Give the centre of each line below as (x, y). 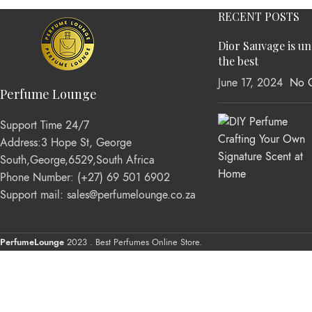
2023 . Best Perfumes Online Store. (134, 242)
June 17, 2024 (250, 83)
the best (238, 61)
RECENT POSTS (258, 16)
